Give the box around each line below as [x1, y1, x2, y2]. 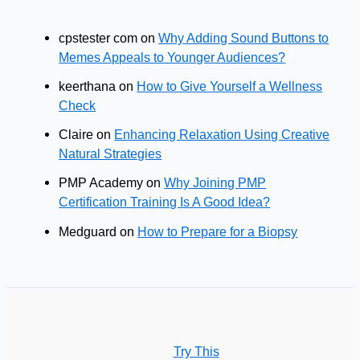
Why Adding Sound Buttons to [158, 30, 329, 45]
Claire [59, 127, 94, 142]
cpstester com [59, 30, 138, 45]
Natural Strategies [59, 146, 162, 162]
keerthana [59, 78, 117, 93]
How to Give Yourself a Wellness [137, 78, 323, 93]
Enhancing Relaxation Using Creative [114, 127, 330, 142]
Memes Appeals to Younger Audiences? [59, 49, 286, 64]
